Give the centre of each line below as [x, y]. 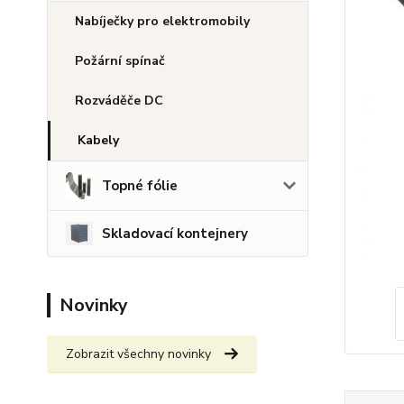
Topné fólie [140, 186]
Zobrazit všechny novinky [138, 353]
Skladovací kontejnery [175, 234]
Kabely [98, 141]
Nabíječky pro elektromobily [162, 22]
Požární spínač [120, 61]
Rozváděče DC [119, 101]
